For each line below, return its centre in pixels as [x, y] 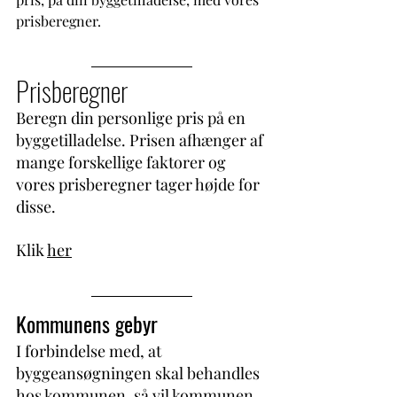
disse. [38, 206]
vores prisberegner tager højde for [140, 184]
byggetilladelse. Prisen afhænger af [141, 140]
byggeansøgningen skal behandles [140, 373]
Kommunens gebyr [87, 323]
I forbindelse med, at [90, 351]
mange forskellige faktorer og [123, 162]
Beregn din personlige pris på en [132, 118]
